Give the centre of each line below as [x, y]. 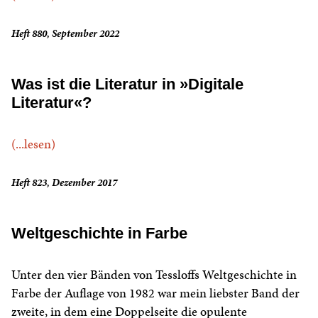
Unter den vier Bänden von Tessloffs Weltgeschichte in [154, 275]
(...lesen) [33, 144]
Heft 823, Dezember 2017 [64, 183]
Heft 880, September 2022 [65, 34]
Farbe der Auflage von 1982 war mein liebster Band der [155, 293]
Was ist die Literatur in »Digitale [127, 84]
